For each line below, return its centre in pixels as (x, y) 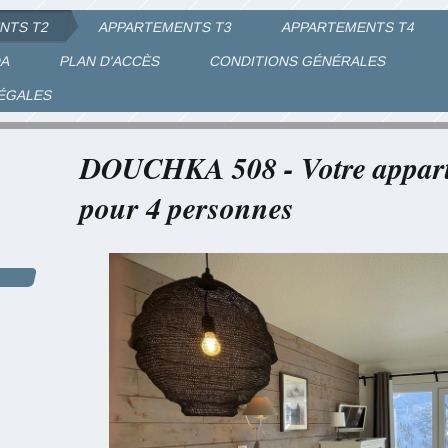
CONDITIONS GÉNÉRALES (298, 61)
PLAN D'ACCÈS (110, 61)
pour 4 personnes (186, 208)
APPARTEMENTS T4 (348, 27)
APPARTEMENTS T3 (165, 27)
